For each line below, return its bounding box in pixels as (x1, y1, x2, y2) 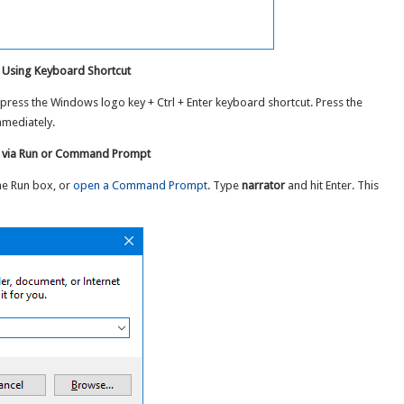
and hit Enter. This (284, 178, 379, 192)
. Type (207, 178, 242, 192)
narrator (241, 178, 285, 192)
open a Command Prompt (72, 178, 207, 192)
